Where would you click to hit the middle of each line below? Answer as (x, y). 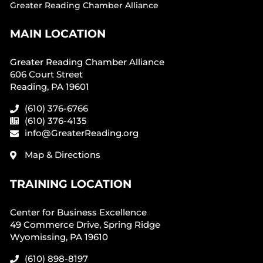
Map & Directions (62, 155)
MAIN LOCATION (58, 33)
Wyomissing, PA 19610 (59, 237)
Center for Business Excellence (78, 212)
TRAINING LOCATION (70, 184)
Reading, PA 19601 (49, 87)
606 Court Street (46, 74)
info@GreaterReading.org (81, 133)
